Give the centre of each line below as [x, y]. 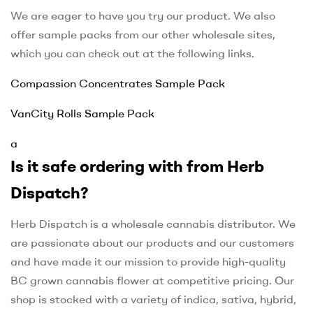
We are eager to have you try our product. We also [143, 16]
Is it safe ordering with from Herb [137, 166]
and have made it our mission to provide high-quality [148, 262]
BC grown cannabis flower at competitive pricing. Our [152, 281]
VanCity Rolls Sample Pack [82, 114]
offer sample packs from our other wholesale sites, [143, 35]
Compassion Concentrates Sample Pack [118, 83]
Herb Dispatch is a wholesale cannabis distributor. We [153, 224]
